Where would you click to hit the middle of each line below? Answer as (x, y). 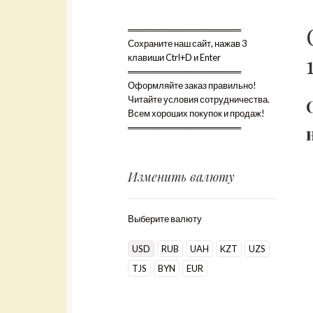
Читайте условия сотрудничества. (199, 99)
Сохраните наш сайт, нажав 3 (188, 43)
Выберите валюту (165, 219)
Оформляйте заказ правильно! (192, 85)
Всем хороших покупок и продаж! (197, 113)
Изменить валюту (182, 176)
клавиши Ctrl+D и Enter (175, 57)
